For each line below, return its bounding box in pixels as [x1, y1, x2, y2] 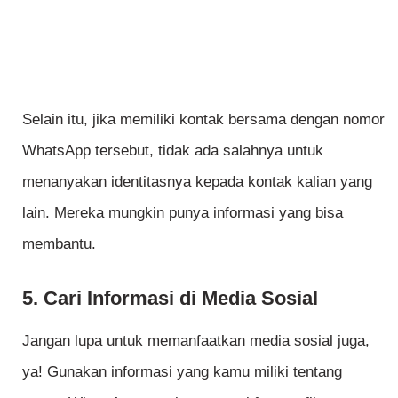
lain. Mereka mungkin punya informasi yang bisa [22, 204, 343, 222]
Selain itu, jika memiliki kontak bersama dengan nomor [22, 111, 385, 129]
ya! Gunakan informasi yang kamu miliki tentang [22, 363, 342, 381]
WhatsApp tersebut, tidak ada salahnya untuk [22, 142, 323, 160]
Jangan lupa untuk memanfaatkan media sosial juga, [22, 332, 370, 350]
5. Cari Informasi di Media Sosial [22, 286, 318, 309]
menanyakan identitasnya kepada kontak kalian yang [22, 173, 372, 191]
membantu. [22, 235, 96, 253]
